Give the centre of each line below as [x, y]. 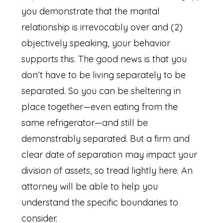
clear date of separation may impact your [110, 155]
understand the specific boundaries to [100, 203]
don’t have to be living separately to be [104, 75]
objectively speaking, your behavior [96, 43]
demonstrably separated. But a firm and [106, 139]
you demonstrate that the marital [91, 11]
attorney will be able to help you [90, 187]
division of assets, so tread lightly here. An [107, 171]
